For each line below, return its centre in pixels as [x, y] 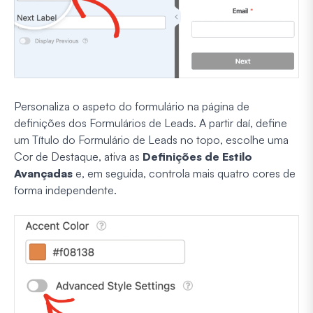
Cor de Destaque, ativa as [78, 156]
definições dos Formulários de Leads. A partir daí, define [151, 123]
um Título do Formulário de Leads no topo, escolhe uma [151, 139]
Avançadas [43, 173]
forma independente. [65, 190]
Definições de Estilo [197, 156]
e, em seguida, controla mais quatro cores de [184, 173]
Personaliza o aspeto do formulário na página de [132, 106]
